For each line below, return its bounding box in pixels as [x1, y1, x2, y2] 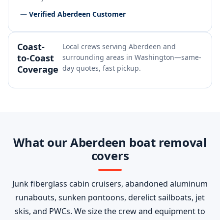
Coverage [17, 63, 58, 75]
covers [91, 147, 129, 164]
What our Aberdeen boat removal [13, 134, 207, 150]
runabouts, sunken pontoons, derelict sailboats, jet [15, 192, 205, 203]
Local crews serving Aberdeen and [62, 42, 176, 51]
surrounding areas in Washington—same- [62, 53, 201, 62]
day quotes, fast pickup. [62, 63, 141, 73]
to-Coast [17, 52, 54, 64]
